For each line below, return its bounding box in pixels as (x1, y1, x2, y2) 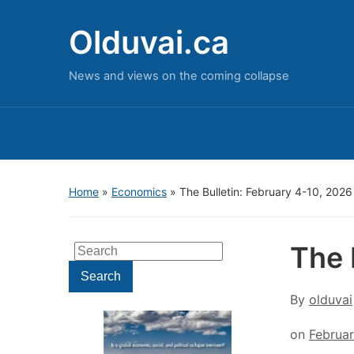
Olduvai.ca (69, 23, 229, 62)
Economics (111, 185, 167, 198)
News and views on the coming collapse (69, 69, 289, 83)
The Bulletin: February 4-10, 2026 (179, 185, 352, 198)
